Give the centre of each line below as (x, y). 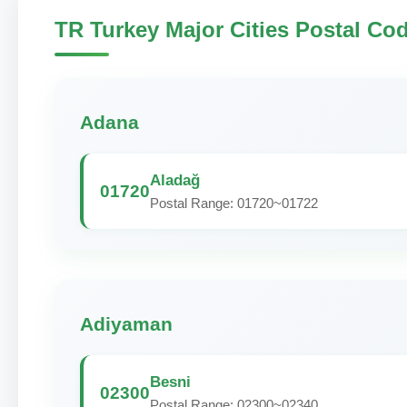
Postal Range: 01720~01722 (234, 203)
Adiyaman (126, 324)
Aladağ (175, 180)
